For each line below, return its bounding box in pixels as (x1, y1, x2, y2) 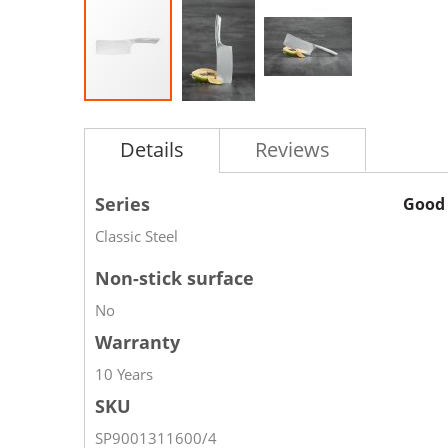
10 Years (95, 364, 153, 384)
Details (120, 136, 184, 163)
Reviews (255, 136, 330, 163)
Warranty (95, 330, 180, 354)
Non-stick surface (95, 266, 254, 290)
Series (95, 192, 150, 216)
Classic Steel (95, 226, 178, 246)
